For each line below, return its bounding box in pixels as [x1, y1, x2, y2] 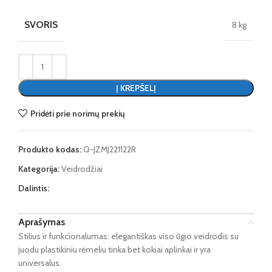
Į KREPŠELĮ [116, 83, 156, 94]
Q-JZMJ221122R [83, 144, 136, 155]
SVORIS [24, 19, 58, 31]
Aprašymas [18, 216, 65, 228]
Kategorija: [18, 163, 59, 175]
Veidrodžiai [61, 163, 103, 175]
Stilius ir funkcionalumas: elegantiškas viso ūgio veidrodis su [18, 231, 239, 242]
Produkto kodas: [18, 144, 83, 155]
